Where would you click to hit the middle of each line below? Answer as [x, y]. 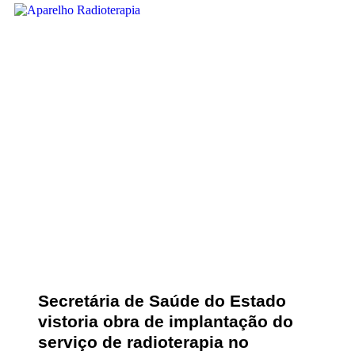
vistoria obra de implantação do [166, 321]
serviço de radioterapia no [143, 342]
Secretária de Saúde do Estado [162, 301]
